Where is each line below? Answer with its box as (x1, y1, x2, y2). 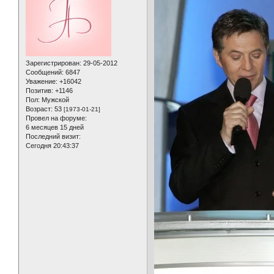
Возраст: (26, 105, 53, 113)
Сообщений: (26, 68, 64, 76)
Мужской (40, 96, 69, 104)
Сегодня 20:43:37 (26, 142, 79, 150)
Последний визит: (26, 133, 81, 141)
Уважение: (26, 78, 57, 86)
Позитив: (26, 87, 53, 95)
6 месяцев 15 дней (26, 124, 84, 131)
